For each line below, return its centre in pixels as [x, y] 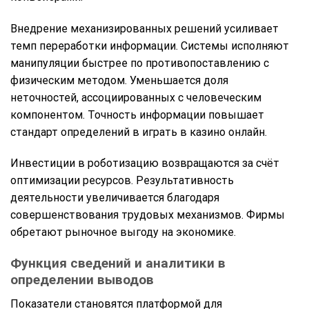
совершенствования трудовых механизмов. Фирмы [148, 215]
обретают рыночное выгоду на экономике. [123, 232]
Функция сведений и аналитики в [118, 263]
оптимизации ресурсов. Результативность [122, 181]
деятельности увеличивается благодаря [115, 198]
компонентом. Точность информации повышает [137, 114]
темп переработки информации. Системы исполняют [150, 46]
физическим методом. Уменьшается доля [119, 80]
